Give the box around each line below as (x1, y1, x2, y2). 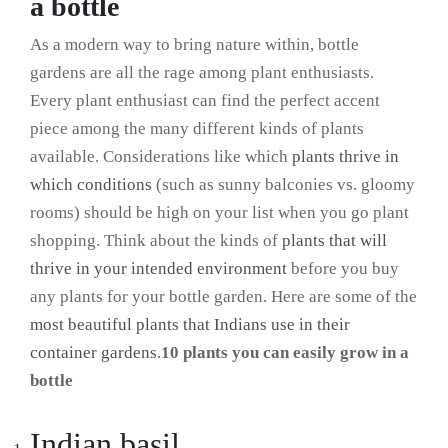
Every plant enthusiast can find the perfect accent (30, 91, 380, 111)
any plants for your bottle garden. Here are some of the (30, 287, 417, 307)
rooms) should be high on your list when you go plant (30, 203, 409, 223)
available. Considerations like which (30, 147, 292, 167)
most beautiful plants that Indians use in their (30, 315, 350, 335)
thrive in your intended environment (30, 259, 287, 279)
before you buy (287, 259, 399, 279)
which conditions (30, 175, 152, 195)
